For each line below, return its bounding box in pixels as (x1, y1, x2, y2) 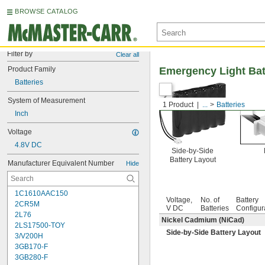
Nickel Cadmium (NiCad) (161, 216, 244, 224)
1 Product (163, 101, 193, 109)
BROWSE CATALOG (15, 8, 79, 15)
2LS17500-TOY (15, 221, 65, 230)
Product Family (8, 65, 56, 73)
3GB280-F (15, 253, 48, 261)
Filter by (7, 50, 33, 58)
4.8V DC (15, 141, 42, 149)
